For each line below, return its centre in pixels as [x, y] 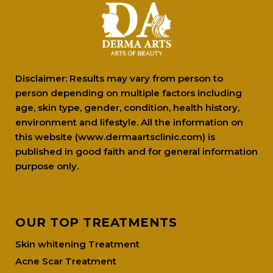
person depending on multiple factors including [129, 93]
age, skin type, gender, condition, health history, [127, 107]
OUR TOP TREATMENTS [96, 222]
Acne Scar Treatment [66, 261]
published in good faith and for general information [136, 151]
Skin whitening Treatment [77, 244]
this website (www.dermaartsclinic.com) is [115, 136]
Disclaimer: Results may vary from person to [119, 78]
